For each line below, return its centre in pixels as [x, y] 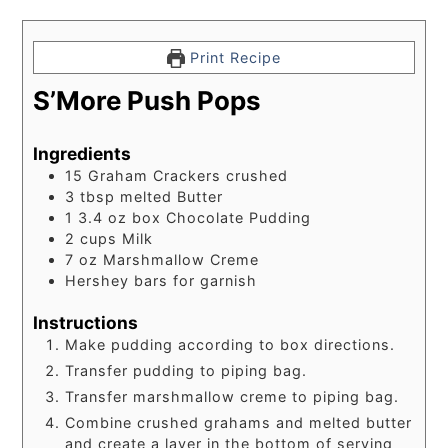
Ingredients [82, 153]
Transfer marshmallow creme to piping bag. [232, 396]
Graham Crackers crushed [188, 175]
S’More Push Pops [147, 101]
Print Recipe [233, 58]
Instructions [86, 322]
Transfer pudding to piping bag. [186, 370]
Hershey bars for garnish [161, 280]
